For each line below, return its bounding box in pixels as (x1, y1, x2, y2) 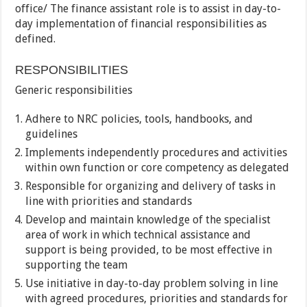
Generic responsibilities (15, 84, 133, 97)
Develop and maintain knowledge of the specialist (25, 213, 271, 227)
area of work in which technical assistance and (25, 228, 251, 242)
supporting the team (25, 258, 128, 272)
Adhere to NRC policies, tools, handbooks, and (25, 112, 254, 126)
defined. (15, 32, 56, 46)
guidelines (25, 127, 78, 141)
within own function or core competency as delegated (25, 161, 290, 175)
